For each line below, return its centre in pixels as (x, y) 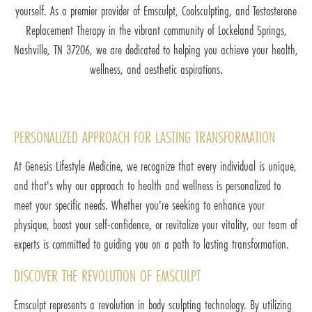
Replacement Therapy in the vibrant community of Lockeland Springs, (156, 30)
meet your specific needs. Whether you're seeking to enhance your (139, 205)
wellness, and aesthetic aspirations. (156, 69)
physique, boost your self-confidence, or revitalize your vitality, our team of (156, 225)
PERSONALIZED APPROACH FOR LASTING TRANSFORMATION (145, 137)
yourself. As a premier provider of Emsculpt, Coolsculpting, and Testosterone (156, 11)
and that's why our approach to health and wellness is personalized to (147, 186)
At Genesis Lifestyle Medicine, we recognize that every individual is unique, (155, 166)
